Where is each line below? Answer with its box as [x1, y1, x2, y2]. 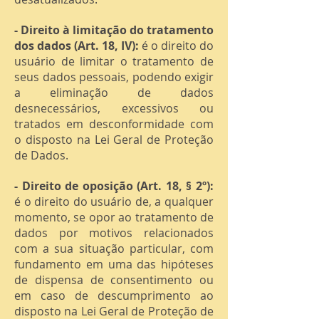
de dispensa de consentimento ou [14, 272, 214, 288]
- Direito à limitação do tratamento [14, 22, 214, 38]
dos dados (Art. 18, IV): [14, 38, 142, 53]
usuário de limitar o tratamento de [14, 53, 214, 69]
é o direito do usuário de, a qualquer [14, 194, 214, 209]
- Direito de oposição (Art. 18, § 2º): [14, 178, 214, 194]
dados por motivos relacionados [14, 225, 214, 241]
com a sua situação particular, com [14, 241, 214, 256]
